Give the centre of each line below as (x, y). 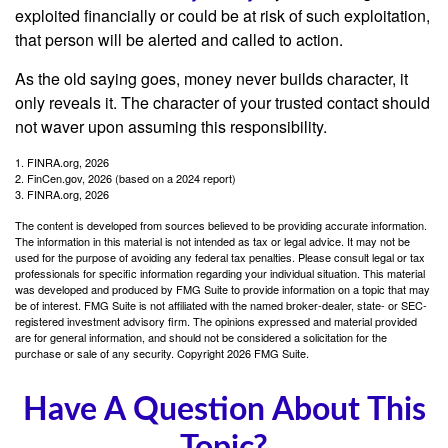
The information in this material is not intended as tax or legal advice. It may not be (212, 240)
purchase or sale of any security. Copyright (121, 352)
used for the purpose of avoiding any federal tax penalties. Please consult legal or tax (220, 256)
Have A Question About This (224, 409)
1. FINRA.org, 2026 (62, 161)
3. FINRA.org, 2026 (62, 193)
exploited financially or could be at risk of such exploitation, (222, 15)
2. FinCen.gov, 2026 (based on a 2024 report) (125, 177)
